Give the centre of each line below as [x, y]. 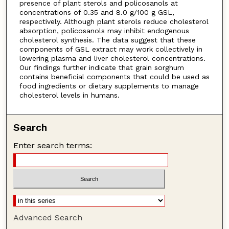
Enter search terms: [53, 145]
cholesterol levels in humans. [69, 95]
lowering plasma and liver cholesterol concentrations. [112, 59]
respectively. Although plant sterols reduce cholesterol [114, 22]
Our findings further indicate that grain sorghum [101, 68]
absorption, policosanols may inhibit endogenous [104, 31]
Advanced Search [48, 218]
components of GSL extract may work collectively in [111, 49]
